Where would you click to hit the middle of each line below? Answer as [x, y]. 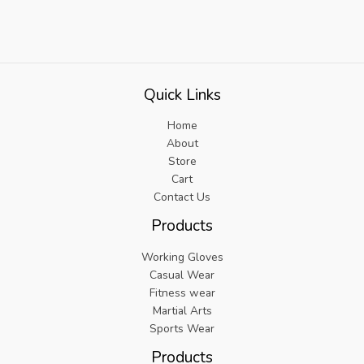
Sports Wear [182, 328]
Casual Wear [182, 275]
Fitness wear [182, 292]
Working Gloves [182, 257]
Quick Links [182, 95]
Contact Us [182, 197]
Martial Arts [182, 310]
